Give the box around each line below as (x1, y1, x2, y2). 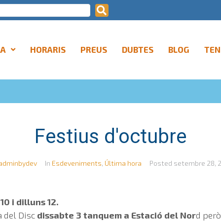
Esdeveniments (51, 159, 102, 167)
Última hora (104, 159, 142, 167)
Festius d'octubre (35, 125, 186, 148)
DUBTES (121, 44, 153, 54)
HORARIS (30, 44, 66, 54)
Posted (149, 159, 174, 167)
